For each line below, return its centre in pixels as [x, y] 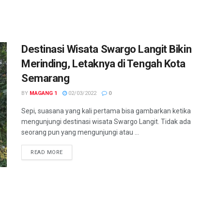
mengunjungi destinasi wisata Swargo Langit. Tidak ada [106, 122]
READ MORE [47, 153]
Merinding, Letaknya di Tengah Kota [104, 64]
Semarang [46, 78]
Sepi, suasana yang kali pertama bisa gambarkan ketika [106, 111]
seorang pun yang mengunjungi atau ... [80, 132]
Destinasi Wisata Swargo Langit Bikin [107, 49]
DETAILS [74, 152]
